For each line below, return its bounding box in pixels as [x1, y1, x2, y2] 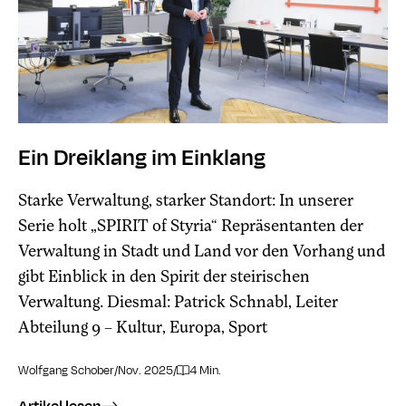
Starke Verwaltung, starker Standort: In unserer [18, 189, 353, 209]
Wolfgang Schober [18, 362, 114, 379]
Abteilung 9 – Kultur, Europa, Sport [18, 316, 267, 336]
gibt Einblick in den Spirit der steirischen [18, 266, 310, 285]
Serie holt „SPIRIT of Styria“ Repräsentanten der [18, 215, 363, 235]
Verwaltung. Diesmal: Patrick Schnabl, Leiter [18, 291, 338, 311]
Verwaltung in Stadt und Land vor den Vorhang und [18, 240, 385, 260]
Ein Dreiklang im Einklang [18, 141, 266, 173]
